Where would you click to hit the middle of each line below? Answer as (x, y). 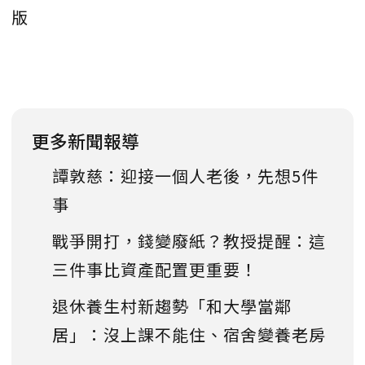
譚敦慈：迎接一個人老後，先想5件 (185, 175)
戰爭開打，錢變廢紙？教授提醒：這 (189, 240)
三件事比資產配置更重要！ (155, 269)
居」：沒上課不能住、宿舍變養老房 (189, 334)
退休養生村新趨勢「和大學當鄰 (172, 306)
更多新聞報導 (86, 140)
